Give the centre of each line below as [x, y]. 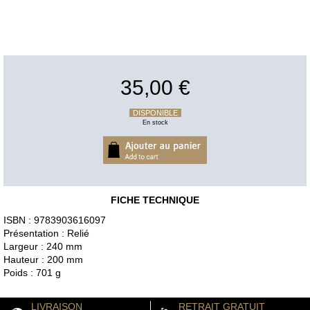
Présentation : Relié [46, 234]
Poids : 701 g [32, 273]
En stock [155, 123]
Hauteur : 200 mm [43, 260]
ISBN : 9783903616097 [55, 220]
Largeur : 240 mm [43, 247]
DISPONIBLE [155, 113]
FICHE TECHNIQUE [155, 200]
